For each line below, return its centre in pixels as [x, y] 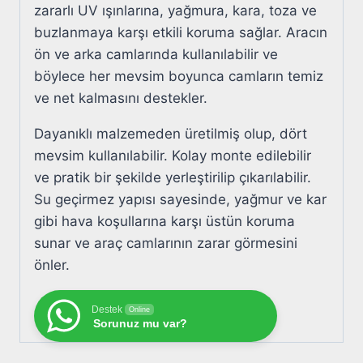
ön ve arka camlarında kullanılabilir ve [156, 54]
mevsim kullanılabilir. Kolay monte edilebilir [173, 155]
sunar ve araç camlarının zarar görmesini [166, 243]
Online [139, 309]
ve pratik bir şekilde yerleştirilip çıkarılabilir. [173, 177]
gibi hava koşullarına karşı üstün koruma [164, 221]
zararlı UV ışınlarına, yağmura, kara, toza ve [175, 10]
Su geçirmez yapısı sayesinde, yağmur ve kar [180, 199]
